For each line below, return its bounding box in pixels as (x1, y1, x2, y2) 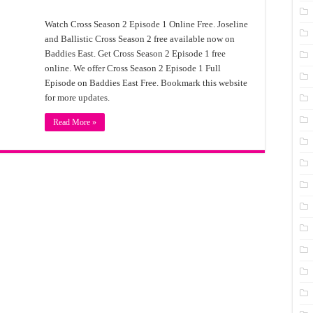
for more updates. (45, 92, 110, 103)
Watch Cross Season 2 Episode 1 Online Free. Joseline (45, 19, 248, 29)
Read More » (53, 117, 96, 127)
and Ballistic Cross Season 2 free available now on (45, 34, 235, 44)
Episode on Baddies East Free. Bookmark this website (45, 78, 247, 88)
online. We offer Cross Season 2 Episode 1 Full (45, 63, 221, 73)
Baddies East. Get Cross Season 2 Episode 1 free (45, 48, 226, 59)
